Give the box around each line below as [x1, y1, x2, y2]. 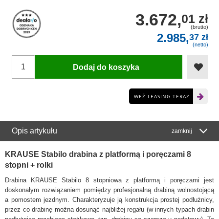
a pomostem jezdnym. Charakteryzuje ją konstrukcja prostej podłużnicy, [5, 196, 214, 204]
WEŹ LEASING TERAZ [134, 93, 190, 100]
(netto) [191, 42, 208, 48]
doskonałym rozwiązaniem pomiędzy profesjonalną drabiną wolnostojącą [5, 186, 214, 194]
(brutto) [189, 24, 208, 30]
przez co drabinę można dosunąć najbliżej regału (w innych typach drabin [5, 206, 214, 214]
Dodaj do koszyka [73, 63, 139, 72]
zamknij [172, 128, 192, 135]
